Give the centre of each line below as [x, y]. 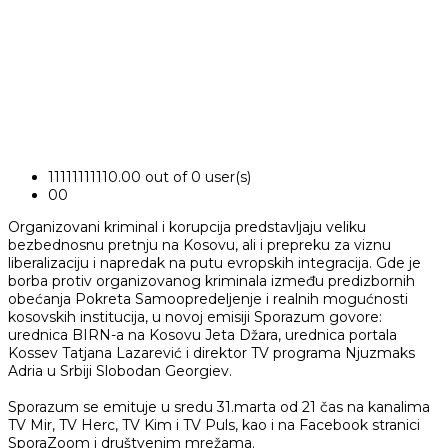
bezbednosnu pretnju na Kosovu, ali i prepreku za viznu [199, 245]
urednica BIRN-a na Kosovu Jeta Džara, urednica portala [202, 335]
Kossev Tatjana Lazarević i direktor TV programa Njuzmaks [211, 353]
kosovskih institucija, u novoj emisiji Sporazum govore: [195, 317]
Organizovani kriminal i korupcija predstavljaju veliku [187, 227]
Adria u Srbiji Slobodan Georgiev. [120, 371]
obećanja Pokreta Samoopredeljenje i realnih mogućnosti [208, 299]
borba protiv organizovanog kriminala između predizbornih [211, 281]
